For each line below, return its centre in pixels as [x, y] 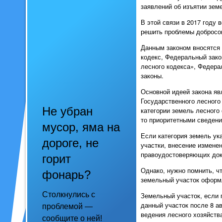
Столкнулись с [69, 194]
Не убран [67, 111]
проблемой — [67, 206]
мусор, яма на [81, 127]
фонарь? [66, 175]
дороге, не [70, 143]
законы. [152, 75]
